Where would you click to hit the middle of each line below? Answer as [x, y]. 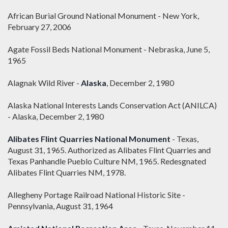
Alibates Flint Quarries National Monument [89, 139]
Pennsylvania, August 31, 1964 [60, 206]
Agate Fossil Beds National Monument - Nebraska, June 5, [109, 49]
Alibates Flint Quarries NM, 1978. [67, 173]
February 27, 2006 [39, 27]
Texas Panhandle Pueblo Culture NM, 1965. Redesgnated [107, 161]
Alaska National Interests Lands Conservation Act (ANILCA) [112, 105]
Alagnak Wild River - [44, 83]
